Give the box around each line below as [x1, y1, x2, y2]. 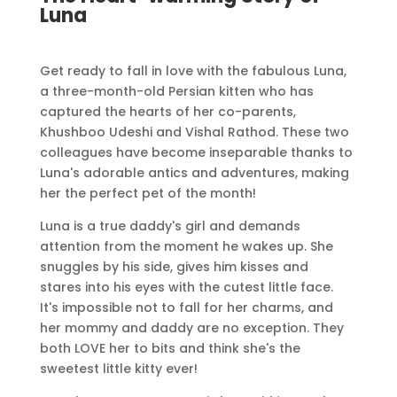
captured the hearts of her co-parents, [39, 102, 296, 121]
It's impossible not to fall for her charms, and [39, 298, 333, 316]
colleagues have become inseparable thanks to [39, 143, 353, 161]
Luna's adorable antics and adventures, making [39, 163, 349, 182]
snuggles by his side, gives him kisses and [39, 257, 308, 276]
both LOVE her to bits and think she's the [39, 339, 300, 357]
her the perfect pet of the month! [39, 183, 256, 202]
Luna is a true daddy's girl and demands [39, 216, 300, 235]
